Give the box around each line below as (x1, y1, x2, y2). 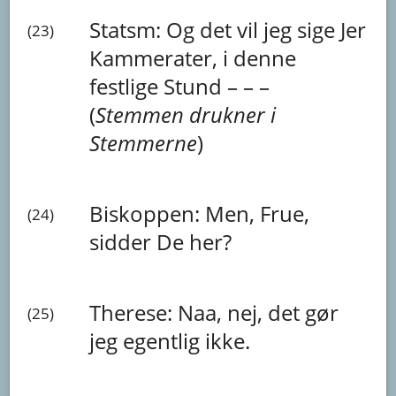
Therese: (89, 297, 179, 327)
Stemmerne (89, 127, 198, 157)
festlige (89, 71, 164, 101)
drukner (189, 99, 271, 129)
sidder (89, 226, 157, 256)
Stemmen (95, 99, 190, 129)
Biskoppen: (89, 198, 206, 228)
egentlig (123, 325, 206, 355)
